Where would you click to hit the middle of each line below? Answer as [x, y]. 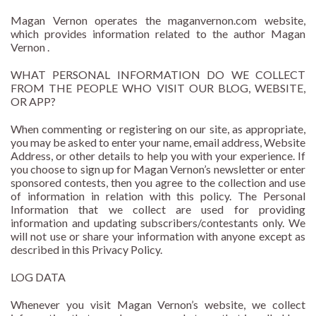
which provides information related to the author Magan [158, 34]
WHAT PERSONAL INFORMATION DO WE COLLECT [158, 75]
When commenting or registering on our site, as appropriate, [158, 129]
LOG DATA [38, 277]
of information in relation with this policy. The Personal [158, 196]
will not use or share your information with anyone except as [158, 236]
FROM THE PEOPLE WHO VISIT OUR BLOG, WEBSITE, [158, 88]
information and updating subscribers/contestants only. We [158, 223]
